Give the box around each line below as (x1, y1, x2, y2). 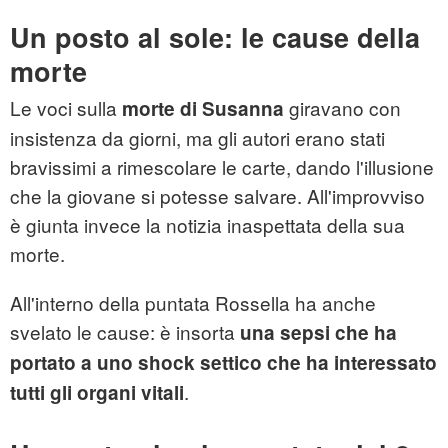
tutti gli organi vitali (10, 379, 184, 407)
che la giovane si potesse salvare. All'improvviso (10, 182, 425, 210)
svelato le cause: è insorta (10, 318, 240, 346)
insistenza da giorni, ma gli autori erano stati (10, 124, 385, 152)
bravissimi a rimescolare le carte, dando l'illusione (10, 153, 434, 181)
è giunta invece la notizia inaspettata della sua (10, 211, 405, 239)
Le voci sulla (10, 94, 117, 122)
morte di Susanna (117, 95, 284, 123)
